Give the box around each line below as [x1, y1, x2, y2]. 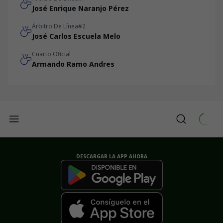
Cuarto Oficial [32, 50, 71, 58]
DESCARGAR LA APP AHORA [76, 153, 147, 160]
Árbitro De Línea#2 [32, 22, 86, 30]
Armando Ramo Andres [32, 59, 114, 69]
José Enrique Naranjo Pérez [32, 3, 129, 13]
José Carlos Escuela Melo [32, 31, 120, 41]
